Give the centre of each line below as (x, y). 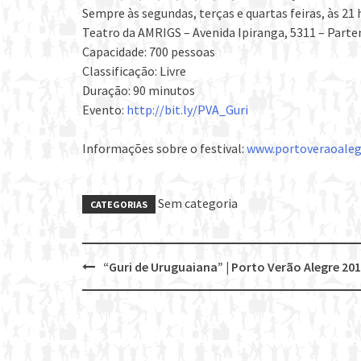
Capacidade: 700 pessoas (149, 52)
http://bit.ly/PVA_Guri (187, 110)
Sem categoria (198, 203)
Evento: (104, 110)
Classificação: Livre (134, 71)
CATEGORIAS (119, 205)
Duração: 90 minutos (139, 91)
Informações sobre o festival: (164, 149)
